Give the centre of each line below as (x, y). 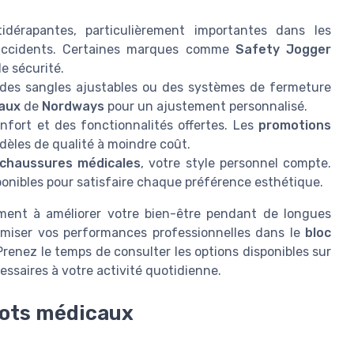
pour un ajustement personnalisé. (206, 106)
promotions (295, 125)
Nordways (73, 106)
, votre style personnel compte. (236, 163)
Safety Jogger (283, 49)
